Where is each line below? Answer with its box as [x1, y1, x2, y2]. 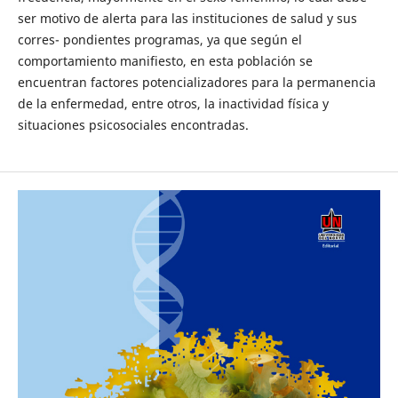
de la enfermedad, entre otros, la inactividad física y [17, 94, 329, 112]
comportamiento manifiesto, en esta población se [17, 52, 313, 69]
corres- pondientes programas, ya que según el [17, 30, 302, 48]
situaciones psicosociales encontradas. [17, 115, 249, 133]
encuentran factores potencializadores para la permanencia [17, 73, 376, 91]
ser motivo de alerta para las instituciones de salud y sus [17, 9, 357, 27]
